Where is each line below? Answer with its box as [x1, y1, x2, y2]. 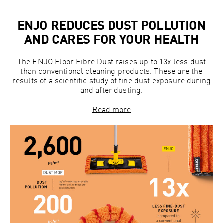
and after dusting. [80, 87, 143, 95]
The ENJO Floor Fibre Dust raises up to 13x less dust [17, 58, 206, 67]
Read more [92, 106, 131, 114]
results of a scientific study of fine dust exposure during [12, 77, 211, 86]
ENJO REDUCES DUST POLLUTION [17, 21, 206, 33]
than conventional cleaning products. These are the [20, 68, 203, 76]
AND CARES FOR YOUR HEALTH [24, 35, 199, 47]
